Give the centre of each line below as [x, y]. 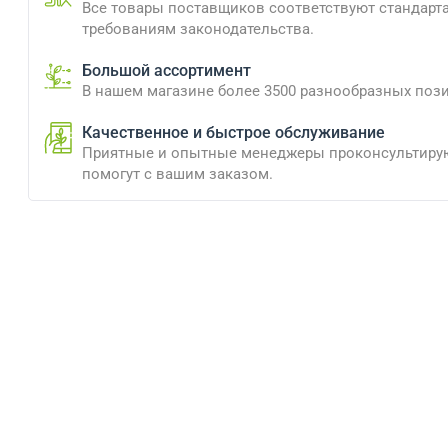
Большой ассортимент [166, 70]
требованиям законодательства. [197, 29]
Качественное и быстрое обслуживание [233, 132]
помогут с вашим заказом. [177, 174]
